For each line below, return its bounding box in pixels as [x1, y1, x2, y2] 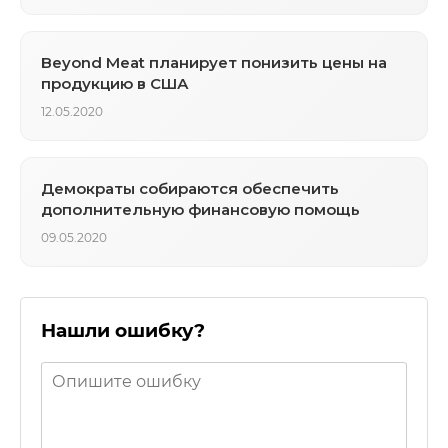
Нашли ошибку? [41, 318, 205, 342]
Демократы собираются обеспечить [41, 178, 339, 198]
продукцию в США [41, 73, 189, 93]
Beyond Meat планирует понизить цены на [41, 52, 387, 72]
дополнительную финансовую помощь [41, 199, 360, 219]
